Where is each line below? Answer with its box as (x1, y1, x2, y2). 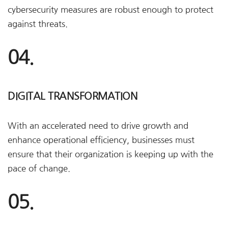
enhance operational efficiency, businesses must (8, 136, 194, 144)
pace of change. (8, 164, 70, 173)
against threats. (8, 20, 68, 28)
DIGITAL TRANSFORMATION (8, 91, 137, 101)
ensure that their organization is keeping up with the (8, 150, 213, 158)
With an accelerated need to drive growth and (8, 122, 188, 130)
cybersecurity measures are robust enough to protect (8, 6, 213, 14)
